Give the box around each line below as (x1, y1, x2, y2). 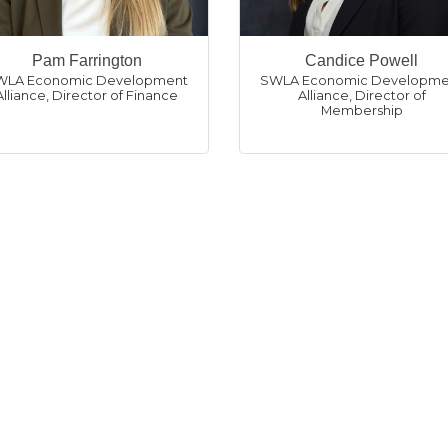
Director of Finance (52, 88, 178, 103)
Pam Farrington (31, 52, 142, 69)
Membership (320, 103, 403, 118)
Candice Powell (305, 52, 418, 69)
